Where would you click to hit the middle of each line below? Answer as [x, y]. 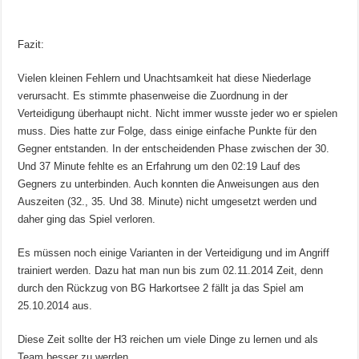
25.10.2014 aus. [55, 306]
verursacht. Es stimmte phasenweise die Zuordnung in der [153, 96]
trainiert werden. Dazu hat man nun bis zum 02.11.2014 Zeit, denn [171, 271]
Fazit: [31, 45]
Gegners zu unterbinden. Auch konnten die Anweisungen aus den [169, 184]
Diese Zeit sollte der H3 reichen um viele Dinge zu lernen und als [168, 340]
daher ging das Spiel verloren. [87, 220]
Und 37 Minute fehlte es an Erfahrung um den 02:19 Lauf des [159, 167]
